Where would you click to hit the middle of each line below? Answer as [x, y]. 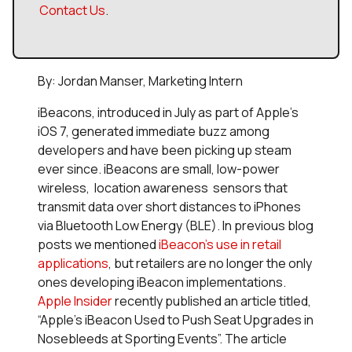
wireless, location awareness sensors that [163, 188]
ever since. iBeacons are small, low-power [159, 169]
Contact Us [72, 11]
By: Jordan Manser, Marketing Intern [140, 81]
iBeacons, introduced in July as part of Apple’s [168, 113]
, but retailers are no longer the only [210, 264]
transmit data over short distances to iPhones [169, 207]
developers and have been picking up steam [165, 150]
